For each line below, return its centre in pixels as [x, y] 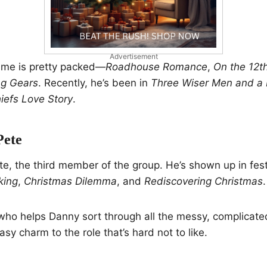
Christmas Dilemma [70, 181]
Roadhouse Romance [156, 66]
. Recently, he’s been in [94, 83]
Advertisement [133, 56]
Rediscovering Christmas [204, 181]
